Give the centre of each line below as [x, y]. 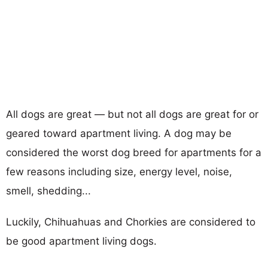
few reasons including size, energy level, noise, [119, 171]
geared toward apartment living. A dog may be [119, 133]
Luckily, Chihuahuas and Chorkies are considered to [131, 222]
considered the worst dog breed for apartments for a [134, 152]
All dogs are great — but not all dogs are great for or [132, 114]
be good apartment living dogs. [81, 241]
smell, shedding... [48, 191]
